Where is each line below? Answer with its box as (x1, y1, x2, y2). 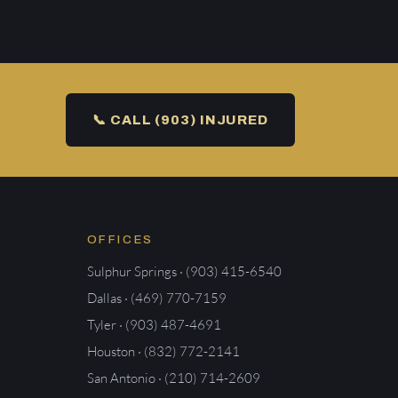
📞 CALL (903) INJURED (92, 113, 268, 128)
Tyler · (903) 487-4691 (86, 316, 221, 334)
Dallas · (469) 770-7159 (86, 290, 227, 307)
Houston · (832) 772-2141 (86, 343, 240, 361)
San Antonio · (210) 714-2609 (86, 370, 260, 387)
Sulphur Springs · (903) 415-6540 (86, 263, 282, 281)
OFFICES (86, 234, 154, 247)
